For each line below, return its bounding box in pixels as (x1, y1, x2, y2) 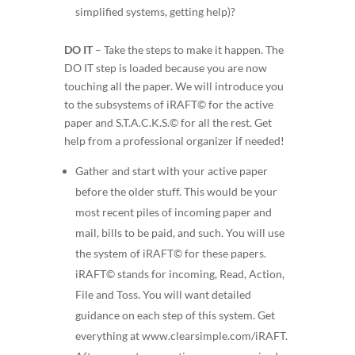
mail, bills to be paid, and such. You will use (74, 225, 284, 239)
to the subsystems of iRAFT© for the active (63, 97, 273, 111)
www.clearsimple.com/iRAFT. (141, 328, 288, 342)
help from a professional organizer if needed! (63, 133, 284, 147)
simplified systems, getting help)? (74, 4, 235, 18)
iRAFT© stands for (74, 266, 169, 281)
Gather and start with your (74, 163, 208, 177)
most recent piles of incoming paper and (74, 204, 272, 219)
